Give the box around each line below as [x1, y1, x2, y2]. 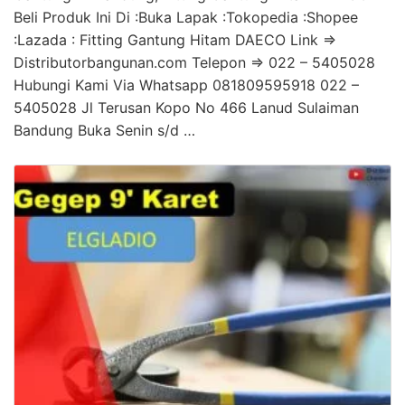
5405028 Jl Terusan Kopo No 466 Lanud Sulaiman [14, 98, 359, 117]
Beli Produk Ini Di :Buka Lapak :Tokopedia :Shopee [14, 7, 358, 26]
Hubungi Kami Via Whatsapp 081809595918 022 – [14, 75, 359, 94]
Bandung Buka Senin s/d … [14, 120, 195, 139]
